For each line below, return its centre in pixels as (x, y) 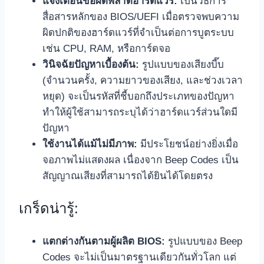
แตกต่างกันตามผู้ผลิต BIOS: (104, 242)
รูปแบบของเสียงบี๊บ (181, 65)
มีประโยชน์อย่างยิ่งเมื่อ (188, 144)
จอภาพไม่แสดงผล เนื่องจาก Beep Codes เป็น (141, 160)
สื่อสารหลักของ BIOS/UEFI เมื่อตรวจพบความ (141, 17)
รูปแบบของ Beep (204, 242)
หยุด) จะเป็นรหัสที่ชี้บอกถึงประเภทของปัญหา (138, 97)
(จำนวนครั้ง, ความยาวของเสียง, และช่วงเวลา (143, 81)
